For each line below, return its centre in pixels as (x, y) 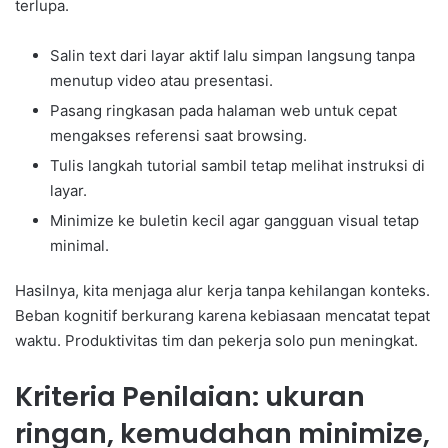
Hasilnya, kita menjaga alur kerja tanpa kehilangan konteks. (222, 290)
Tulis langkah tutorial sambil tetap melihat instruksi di (237, 165)
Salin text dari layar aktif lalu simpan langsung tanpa (232, 55)
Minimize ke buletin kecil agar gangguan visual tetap (234, 220)
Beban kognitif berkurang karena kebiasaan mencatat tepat (222, 315)
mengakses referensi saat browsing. (178, 135)
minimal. (79, 245)
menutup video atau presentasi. (161, 80)
